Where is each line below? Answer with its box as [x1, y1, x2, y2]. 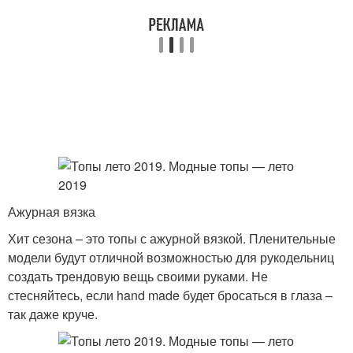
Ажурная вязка [8, 203, 95, 221]
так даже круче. [8, 305, 98, 323]
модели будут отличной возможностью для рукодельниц [8, 248, 334, 266]
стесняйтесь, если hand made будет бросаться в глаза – [8, 286, 333, 304]
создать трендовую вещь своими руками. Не [8, 267, 268, 285]
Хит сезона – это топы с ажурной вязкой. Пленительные [8, 229, 336, 247]
